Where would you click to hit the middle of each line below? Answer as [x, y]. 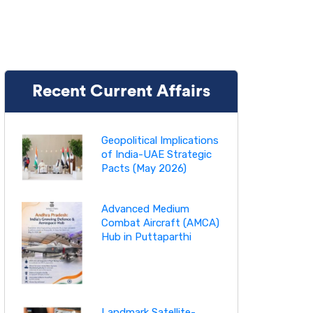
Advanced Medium [145, 209]
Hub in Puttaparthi [146, 237]
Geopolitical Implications [160, 141]
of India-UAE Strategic [156, 155]
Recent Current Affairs [121, 92]
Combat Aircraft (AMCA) [160, 223]
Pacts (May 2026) [144, 169]
